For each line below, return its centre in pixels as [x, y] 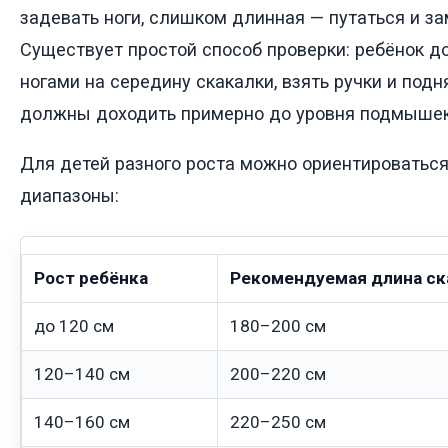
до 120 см [74, 326]
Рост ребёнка [91, 278]
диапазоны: [69, 196]
